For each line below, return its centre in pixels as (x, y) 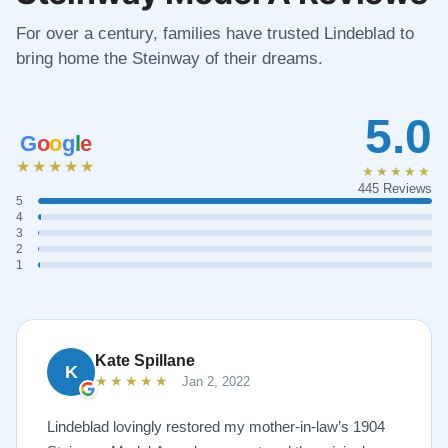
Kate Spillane (145, 360)
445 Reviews (395, 188)
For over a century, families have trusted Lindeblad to (215, 33)
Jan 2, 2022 (214, 381)
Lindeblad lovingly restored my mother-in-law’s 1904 (216, 426)
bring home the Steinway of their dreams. (169, 58)
